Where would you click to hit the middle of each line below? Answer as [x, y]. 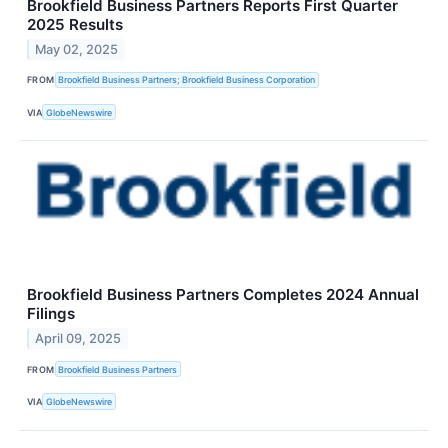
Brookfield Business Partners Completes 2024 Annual [223, 295]
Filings [51, 314]
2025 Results [75, 24]
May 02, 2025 [77, 49]
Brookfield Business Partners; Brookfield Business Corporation [187, 80]
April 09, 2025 [78, 339]
